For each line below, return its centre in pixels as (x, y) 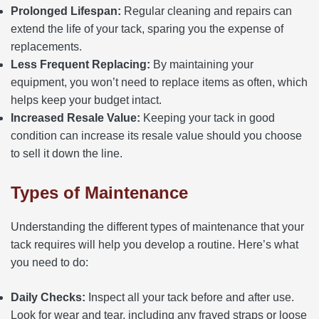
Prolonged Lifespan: (66, 11)
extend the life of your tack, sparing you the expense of (147, 28)
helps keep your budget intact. (86, 100)
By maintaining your (202, 64)
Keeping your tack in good (208, 117)
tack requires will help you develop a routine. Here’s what (155, 244)
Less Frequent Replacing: (80, 64)
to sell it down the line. (67, 153)
